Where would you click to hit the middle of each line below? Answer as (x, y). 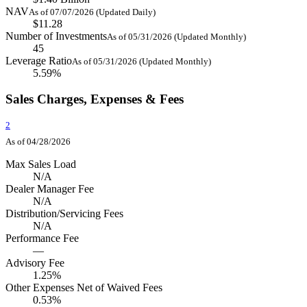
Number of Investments (56, 36)
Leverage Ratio (39, 60)
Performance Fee (42, 238)
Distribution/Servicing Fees (64, 214)
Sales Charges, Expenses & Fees (95, 99)
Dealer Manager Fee (50, 189)
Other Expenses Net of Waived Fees (84, 288)
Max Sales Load (41, 164)
